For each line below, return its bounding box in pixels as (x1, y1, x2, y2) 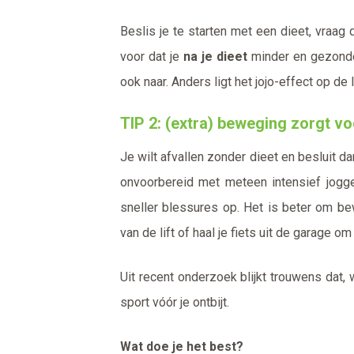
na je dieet (183, 49, 247, 65)
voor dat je (120, 49, 183, 65)
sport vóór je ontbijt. (120, 295, 229, 311)
